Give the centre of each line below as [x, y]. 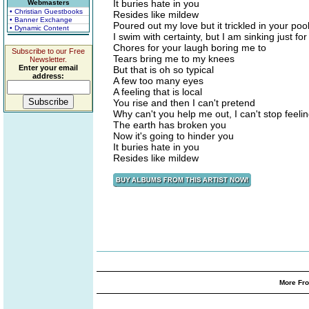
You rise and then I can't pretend [184, 103]
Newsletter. [48, 59]
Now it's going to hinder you [173, 136]
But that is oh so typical [163, 70]
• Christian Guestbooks [46, 11]
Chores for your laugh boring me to [190, 48]
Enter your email [48, 68]
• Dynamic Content [39, 28]
